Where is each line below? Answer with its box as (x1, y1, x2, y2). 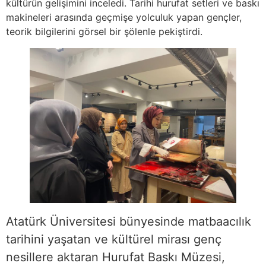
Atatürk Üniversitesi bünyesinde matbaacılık (6, 214, 251, 229)
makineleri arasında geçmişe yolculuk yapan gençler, (6, 11, 242, 24)
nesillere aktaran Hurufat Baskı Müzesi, (6, 250, 225, 265)
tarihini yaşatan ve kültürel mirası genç (6, 232, 221, 247)
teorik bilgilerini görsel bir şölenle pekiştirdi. (6, 26, 202, 38)
